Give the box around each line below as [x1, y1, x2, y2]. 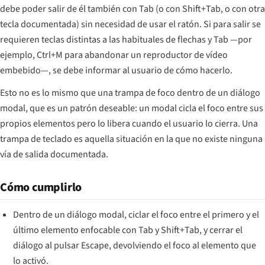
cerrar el [208, 223, 243, 237]
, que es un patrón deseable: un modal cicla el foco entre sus [25, 101, 263, 115]
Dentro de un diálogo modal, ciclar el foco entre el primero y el [13, 208, 260, 221]
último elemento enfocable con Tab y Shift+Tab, [13, 223, 204, 237]
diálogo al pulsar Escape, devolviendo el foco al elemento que [13, 238, 257, 252]
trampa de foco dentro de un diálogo [115, 86, 260, 99]
